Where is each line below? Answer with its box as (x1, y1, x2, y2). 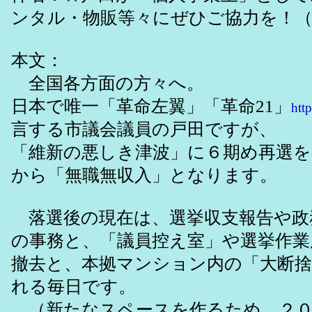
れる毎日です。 (11, 277, 136, 297)
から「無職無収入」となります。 (11, 166, 277, 185)
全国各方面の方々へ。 (11, 74, 204, 93)
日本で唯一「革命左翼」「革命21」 (11, 97, 291, 116)
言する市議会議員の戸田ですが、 (11, 120, 276, 139)
